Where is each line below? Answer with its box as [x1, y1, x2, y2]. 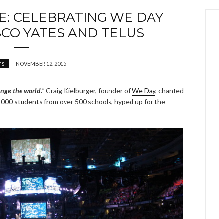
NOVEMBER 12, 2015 [15, 60, 66, 67]
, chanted [155, 87, 184, 95]
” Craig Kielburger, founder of [42, 87, 132, 95]
